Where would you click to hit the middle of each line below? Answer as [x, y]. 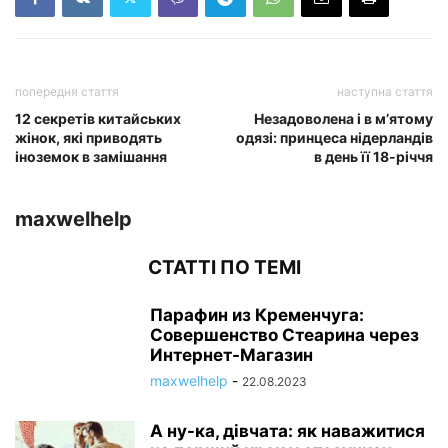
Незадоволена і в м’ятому [343, 118]
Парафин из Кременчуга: [257, 315]
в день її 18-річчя [373, 156]
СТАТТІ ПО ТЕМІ [224, 267]
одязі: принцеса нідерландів [334, 137]
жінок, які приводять [88, 137]
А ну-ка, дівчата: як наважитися [287, 431]
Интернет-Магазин [231, 355]
